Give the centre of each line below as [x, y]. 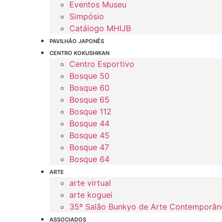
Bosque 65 [89, 100]
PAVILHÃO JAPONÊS [77, 41]
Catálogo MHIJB [100, 28]
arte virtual [90, 183]
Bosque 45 [89, 135]
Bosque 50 [89, 76]
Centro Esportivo [102, 64]
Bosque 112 [90, 111]
